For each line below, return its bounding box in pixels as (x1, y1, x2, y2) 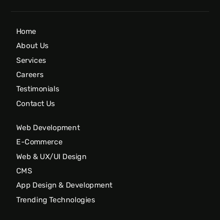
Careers (16, 70, 43, 80)
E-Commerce (16, 137, 62, 147)
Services (16, 55, 46, 65)
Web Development (16, 123, 80, 132)
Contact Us (16, 99, 55, 109)
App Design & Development (16, 181, 112, 190)
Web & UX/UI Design (16, 152, 87, 161)
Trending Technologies (16, 195, 95, 205)
